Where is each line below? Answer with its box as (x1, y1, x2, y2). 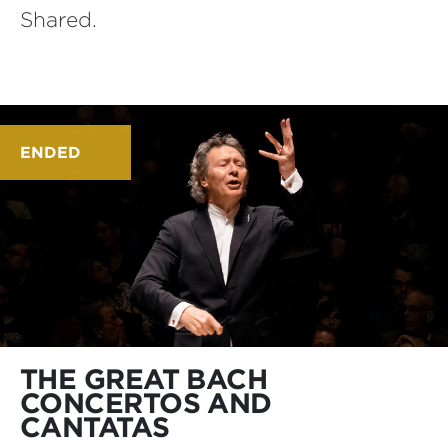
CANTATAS (20, 410, 170, 445)
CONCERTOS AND (20, 386, 272, 421)
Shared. (20, 7, 97, 33)
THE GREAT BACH (20, 362, 268, 397)
